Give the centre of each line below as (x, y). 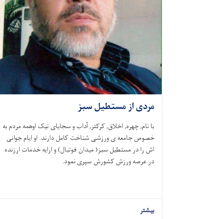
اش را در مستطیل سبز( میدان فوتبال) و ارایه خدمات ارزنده (79, 150)
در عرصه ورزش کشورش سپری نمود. (108, 162)
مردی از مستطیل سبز (116, 107)
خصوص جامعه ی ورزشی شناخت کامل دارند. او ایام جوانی (80, 138)
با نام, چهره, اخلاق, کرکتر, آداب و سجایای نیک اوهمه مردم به (78, 126)
